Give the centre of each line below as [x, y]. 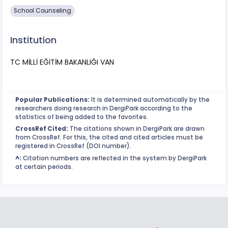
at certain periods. [44, 167]
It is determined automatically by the [150, 99]
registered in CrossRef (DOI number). [73, 146]
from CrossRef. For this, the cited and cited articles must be [109, 138]
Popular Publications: [52, 99]
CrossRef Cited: [42, 129]
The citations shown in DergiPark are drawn [136, 129]
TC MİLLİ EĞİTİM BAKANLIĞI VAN [62, 62]
